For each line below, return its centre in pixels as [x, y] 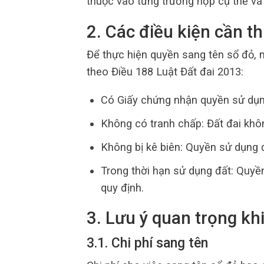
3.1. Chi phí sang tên [147, 243]
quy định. [122, 187]
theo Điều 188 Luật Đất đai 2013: [165, 72]
